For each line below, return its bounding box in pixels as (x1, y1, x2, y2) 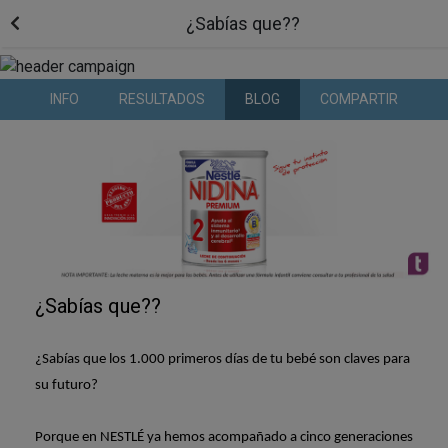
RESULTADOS (119, 91, 205, 107)
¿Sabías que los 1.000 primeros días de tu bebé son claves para (35, 352, 410, 368)
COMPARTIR (320, 91, 398, 107)
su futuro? (35, 378, 98, 394)
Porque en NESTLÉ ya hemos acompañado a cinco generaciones (35, 430, 413, 446)
